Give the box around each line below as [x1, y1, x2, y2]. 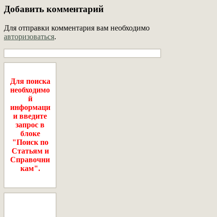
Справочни [10, 155, 50, 164]
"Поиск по [12, 138, 48, 147]
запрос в [15, 121, 45, 129]
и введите [13, 112, 47, 121]
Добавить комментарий [4, 4, 104, 15]
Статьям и [11, 147, 49, 155]
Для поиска [10, 77, 50, 86]
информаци [10, 103, 50, 112]
